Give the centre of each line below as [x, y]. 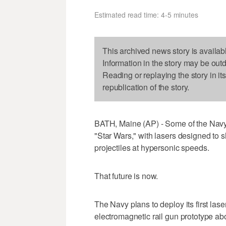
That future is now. [126, 176]
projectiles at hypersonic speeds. [152, 148]
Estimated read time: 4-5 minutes [146, 15]
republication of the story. [146, 87]
